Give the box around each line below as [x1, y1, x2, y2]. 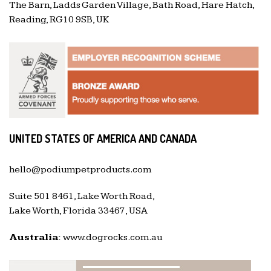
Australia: [9, 232, 61, 244]
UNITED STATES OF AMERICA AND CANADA [9, 132, 197, 146]
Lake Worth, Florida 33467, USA [9, 205, 148, 217]
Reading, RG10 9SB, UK [9, 14, 109, 25]
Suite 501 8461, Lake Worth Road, [9, 191, 155, 203]
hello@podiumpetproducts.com [9, 164, 151, 176]
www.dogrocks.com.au [63, 232, 162, 244]
